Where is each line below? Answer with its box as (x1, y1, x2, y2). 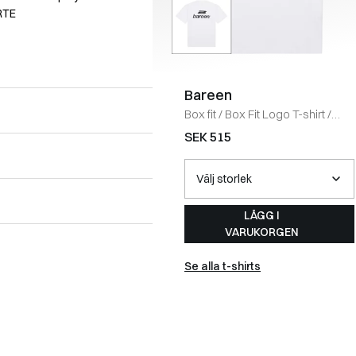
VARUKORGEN (224, 224, 299, 239)
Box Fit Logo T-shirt (225, 106, 325, 122)
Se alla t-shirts (184, 258, 261, 273)
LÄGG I (243, 207, 280, 222)
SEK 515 (184, 128, 231, 145)
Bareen (184, 85, 232, 104)
